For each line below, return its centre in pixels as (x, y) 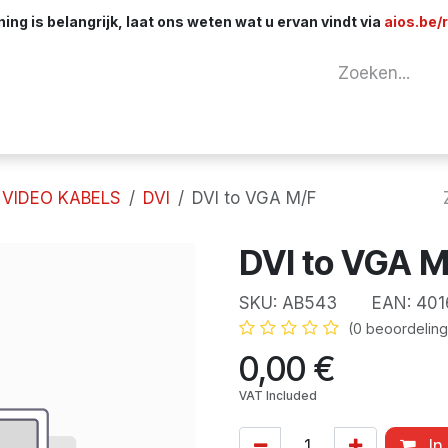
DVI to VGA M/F (254, 197)
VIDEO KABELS (61, 197)
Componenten (257, 128)
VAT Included (278, 395)
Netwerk (115, 128)
